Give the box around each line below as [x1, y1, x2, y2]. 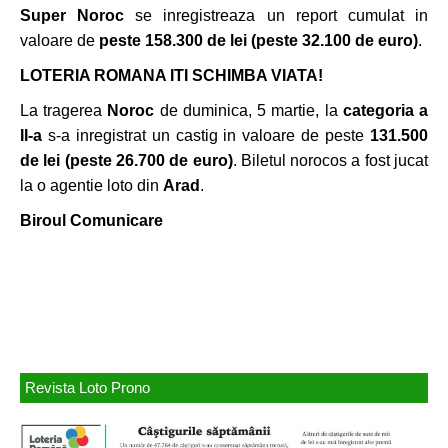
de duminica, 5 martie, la [154, 102, 343, 119]
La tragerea [20, 102, 108, 119]
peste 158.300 [99, 32, 203, 49]
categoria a [342, 102, 429, 119]
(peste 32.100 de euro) [251, 32, 418, 49]
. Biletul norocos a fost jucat [232, 152, 428, 169]
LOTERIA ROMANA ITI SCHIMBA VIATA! [20, 67, 323, 84]
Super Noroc [20, 7, 125, 24]
